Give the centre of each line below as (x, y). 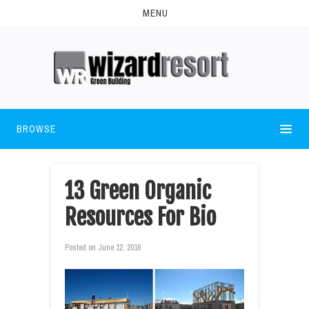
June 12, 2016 (118, 247)
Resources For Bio (140, 217)
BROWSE (36, 129)
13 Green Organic (138, 191)
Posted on (80, 247)
